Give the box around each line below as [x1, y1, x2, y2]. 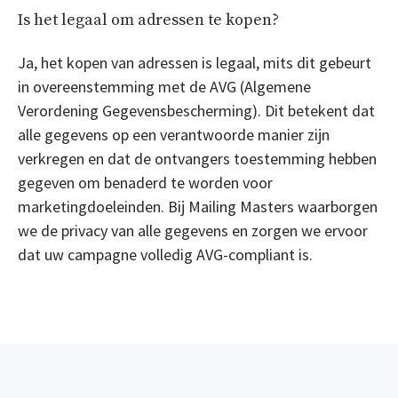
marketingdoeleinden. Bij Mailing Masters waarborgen [18, 195, 378, 217]
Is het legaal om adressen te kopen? [18, 9, 279, 30]
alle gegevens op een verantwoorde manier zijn [18, 123, 330, 145]
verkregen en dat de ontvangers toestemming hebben [18, 147, 377, 169]
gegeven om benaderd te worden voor [18, 171, 273, 193]
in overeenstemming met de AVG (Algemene [18, 76, 311, 97]
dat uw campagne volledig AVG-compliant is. [18, 243, 313, 265]
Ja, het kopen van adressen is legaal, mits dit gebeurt [18, 52, 371, 73]
